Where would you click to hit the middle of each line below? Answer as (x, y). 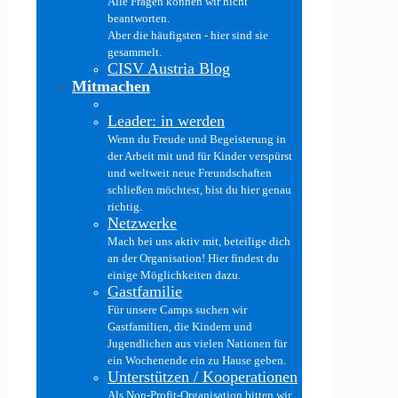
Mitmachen (111, 86)
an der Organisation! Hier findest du (193, 258)
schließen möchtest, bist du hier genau (199, 190)
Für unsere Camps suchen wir (177, 310)
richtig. (125, 207)
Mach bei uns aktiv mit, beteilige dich (199, 241)
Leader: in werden (166, 121)
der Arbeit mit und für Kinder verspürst (200, 156)
